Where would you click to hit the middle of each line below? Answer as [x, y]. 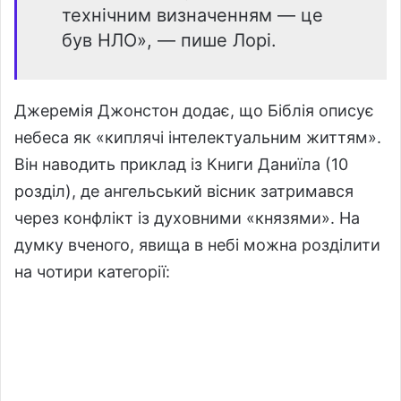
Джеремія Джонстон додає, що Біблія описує [194, 111]
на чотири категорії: [92, 272]
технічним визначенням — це [192, 16]
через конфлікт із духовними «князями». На [187, 218]
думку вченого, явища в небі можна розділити [197, 245]
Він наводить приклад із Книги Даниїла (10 [181, 165]
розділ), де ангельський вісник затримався [184, 192]
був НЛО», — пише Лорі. [169, 41]
